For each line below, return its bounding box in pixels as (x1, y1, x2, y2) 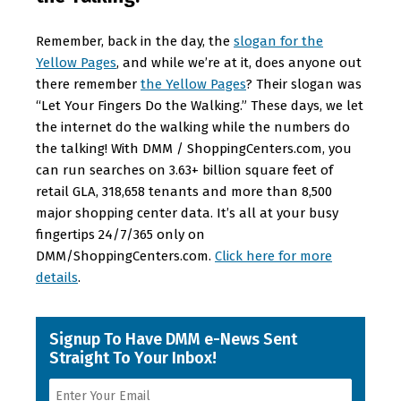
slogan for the (234, 32, 323, 49)
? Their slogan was (246, 75, 362, 92)
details (36, 269, 78, 286)
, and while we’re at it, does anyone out (116, 54, 362, 71)
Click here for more (215, 247, 332, 264)
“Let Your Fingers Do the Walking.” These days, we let (36, 97, 363, 114)
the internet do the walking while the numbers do (36, 118, 350, 135)
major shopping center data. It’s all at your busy (36, 204, 338, 221)
